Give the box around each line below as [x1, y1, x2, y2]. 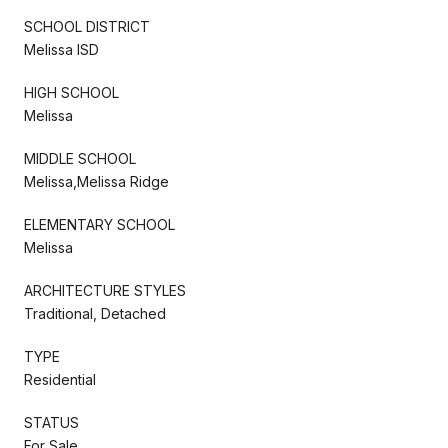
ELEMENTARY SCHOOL [24, 216, 175, 234]
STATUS [24, 414, 79, 432]
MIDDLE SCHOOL [24, 150, 136, 168]
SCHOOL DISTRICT [24, 18, 150, 36]
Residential [24, 371, 96, 389]
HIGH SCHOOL [24, 84, 119, 102]
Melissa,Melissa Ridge [24, 173, 169, 191]
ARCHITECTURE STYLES [24, 282, 186, 300]
